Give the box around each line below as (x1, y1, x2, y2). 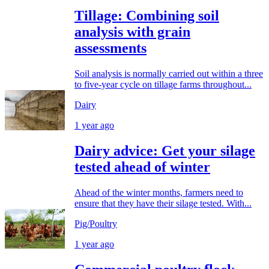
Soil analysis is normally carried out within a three (74, 68, 263, 79)
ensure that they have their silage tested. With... (74, 198, 252, 208)
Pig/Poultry (74, 218, 117, 229)
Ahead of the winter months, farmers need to (74, 187, 243, 198)
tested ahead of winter (74, 159, 210, 175)
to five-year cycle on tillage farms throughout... (74, 79, 252, 89)
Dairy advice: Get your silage (74, 142, 255, 159)
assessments (74, 40, 147, 56)
